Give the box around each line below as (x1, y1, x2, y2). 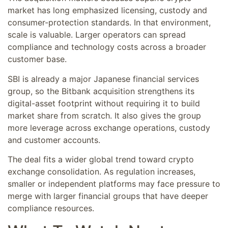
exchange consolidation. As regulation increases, (8, 166, 195, 177)
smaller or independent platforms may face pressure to (8, 179, 220, 189)
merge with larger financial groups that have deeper (8, 191, 208, 202)
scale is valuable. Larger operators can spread (8, 30, 186, 40)
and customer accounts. (8, 134, 100, 145)
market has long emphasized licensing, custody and (8, 5, 207, 16)
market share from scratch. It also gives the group (8, 110, 201, 121)
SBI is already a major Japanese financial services (8, 73, 199, 84)
